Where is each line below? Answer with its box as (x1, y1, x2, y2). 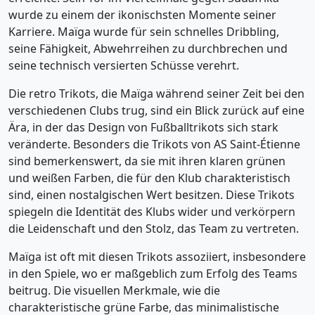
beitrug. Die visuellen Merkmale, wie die (8, 283, 220, 298)
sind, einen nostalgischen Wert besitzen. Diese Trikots (8, 187, 295, 202)
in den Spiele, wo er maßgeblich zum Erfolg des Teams (8, 266, 297, 281)
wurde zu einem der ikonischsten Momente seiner (8, 7, 276, 22)
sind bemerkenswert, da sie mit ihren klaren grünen (8, 153, 285, 169)
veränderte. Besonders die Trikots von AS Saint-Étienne (8, 136, 300, 152)
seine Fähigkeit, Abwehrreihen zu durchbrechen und (8, 41, 288, 56)
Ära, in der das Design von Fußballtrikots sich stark (8, 120, 278, 135)
